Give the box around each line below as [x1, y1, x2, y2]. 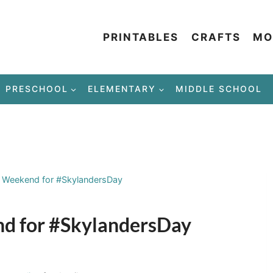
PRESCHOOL [5, 83, 68, 94]
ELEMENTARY [88, 83, 156, 94]
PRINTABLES [103, 30, 179, 43]
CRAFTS [191, 30, 241, 43]
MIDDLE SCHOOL [175, 83, 263, 94]
